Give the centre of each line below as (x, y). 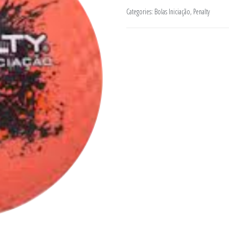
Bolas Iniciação (172, 12)
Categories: (140, 12)
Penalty (201, 12)
